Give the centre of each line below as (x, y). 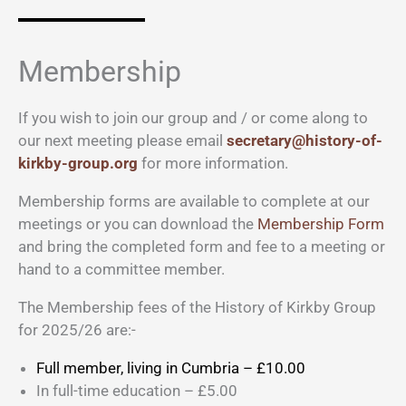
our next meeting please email (122, 140)
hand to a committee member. (121, 269)
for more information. (213, 163)
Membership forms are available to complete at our (194, 201)
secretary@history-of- (304, 140)
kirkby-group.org (78, 163)
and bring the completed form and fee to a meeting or (202, 246)
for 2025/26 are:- (79, 329)
